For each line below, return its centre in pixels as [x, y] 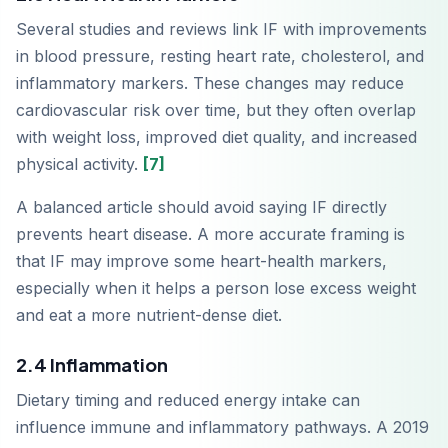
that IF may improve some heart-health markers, [201, 261]
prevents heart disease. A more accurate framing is [210, 234]
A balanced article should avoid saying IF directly [201, 207]
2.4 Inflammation [92, 365]
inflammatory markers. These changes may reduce [210, 83]
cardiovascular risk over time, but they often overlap [216, 110]
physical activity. [79, 164]
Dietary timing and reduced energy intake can [188, 400]
